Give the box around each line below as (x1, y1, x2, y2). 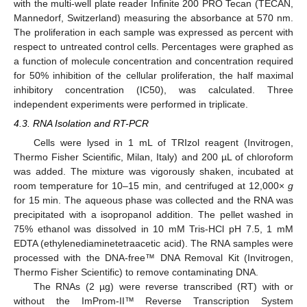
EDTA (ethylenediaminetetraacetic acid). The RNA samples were (14, 238, 293, 249)
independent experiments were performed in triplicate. (14, 98, 248, 110)
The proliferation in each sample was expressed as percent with (14, 26, 293, 38)
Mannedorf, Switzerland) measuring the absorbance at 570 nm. (14, 12, 293, 23)
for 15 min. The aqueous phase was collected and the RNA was (14, 195, 293, 206)
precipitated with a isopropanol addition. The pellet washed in (14, 209, 293, 221)
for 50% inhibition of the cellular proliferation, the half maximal (14, 69, 293, 81)
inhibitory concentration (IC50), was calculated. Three (14, 84, 293, 95)
